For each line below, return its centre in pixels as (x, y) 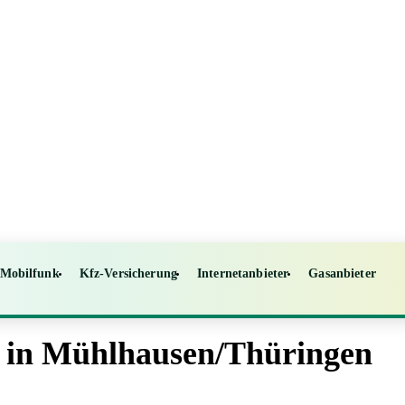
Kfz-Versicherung (128, 274)
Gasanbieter (342, 274)
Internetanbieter (243, 274)
